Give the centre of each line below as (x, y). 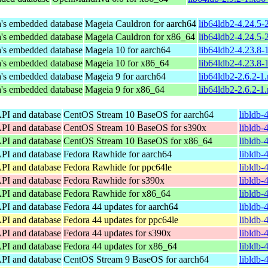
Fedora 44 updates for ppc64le (121, 220)
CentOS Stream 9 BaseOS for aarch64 (136, 259)
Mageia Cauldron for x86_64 (140, 36)
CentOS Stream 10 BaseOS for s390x (135, 127)
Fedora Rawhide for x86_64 (117, 193)
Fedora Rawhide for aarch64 (118, 154)
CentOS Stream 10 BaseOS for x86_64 (138, 141)
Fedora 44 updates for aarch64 (121, 206)
